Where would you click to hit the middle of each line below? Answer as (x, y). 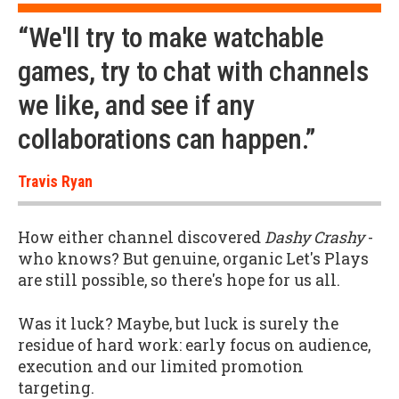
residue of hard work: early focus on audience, (194, 345)
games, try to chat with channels (193, 71)
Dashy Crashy (314, 238)
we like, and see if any (136, 105)
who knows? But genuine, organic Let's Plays (193, 259)
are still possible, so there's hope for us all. (179, 281)
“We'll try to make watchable (171, 37)
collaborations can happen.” (167, 139)
